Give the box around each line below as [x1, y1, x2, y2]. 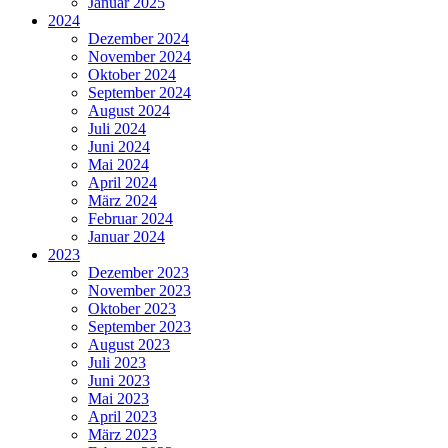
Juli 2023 [88, 353, 146, 371]
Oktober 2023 [88, 299, 176, 317]
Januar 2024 [88, 227, 165, 245]
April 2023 [88, 407, 157, 425]
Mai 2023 [88, 389, 149, 407]
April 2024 [88, 173, 157, 191]
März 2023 [88, 425, 157, 443]
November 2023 [88, 281, 191, 299]
